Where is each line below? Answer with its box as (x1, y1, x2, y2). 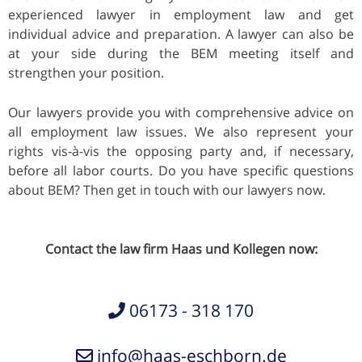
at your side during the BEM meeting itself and (8, 44, 354, 62)
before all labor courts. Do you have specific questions (8, 161, 354, 179)
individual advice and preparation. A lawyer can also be (8, 24, 354, 43)
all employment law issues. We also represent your (8, 122, 354, 141)
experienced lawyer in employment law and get (8, 5, 354, 23)
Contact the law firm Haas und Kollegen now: (44, 239, 318, 258)
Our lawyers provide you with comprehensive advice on (8, 103, 354, 121)
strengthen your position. (8, 63, 164, 82)
